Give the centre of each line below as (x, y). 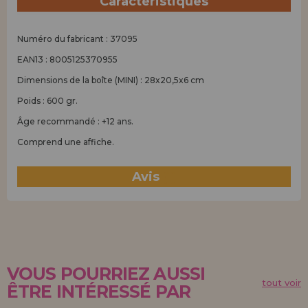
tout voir (282, 282)
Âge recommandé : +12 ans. (75, 121)
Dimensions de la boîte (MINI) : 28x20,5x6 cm (111, 80)
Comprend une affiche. (66, 142)
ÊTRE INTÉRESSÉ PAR (99, 291)
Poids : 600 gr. (47, 101)
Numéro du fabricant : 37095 (77, 39)
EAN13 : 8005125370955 (67, 59)
